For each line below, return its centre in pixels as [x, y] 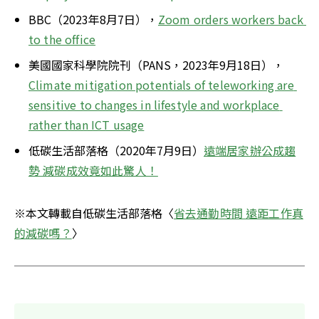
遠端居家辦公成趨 [250, 151]
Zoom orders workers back [231, 20]
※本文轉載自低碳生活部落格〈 [94, 213]
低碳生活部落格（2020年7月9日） [116, 151]
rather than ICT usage [87, 125]
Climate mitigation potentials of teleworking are [161, 85]
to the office [62, 40]
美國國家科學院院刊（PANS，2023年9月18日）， [156, 65]
